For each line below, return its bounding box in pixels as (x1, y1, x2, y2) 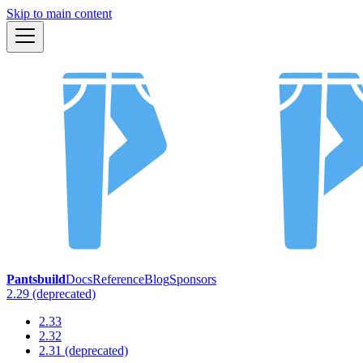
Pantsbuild (6, 271, 66, 286)
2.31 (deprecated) (39, 343, 128, 357)
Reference (92, 271, 144, 286)
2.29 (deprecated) (6, 286, 96, 301)
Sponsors (169, 271, 216, 286)
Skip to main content (6, 6, 112, 20)
